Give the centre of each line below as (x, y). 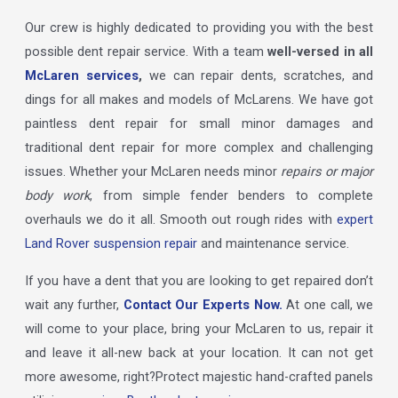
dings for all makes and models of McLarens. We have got (199, 100)
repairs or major (326, 172)
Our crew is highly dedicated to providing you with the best (199, 28)
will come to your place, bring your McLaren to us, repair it (199, 328)
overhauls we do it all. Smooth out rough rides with (181, 220)
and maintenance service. (273, 244)
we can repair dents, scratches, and (258, 76)
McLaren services (81, 76)
